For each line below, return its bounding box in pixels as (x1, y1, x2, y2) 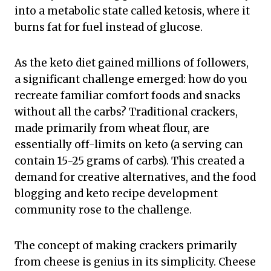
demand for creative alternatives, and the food (15, 171, 256, 184)
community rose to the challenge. (15, 203, 192, 217)
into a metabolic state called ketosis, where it (15, 4, 250, 18)
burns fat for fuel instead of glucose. (15, 21, 203, 34)
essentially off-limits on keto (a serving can (15, 138, 243, 152)
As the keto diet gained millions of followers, (15, 56, 249, 70)
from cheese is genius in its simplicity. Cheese (15, 255, 256, 269)
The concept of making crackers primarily (15, 239, 237, 253)
